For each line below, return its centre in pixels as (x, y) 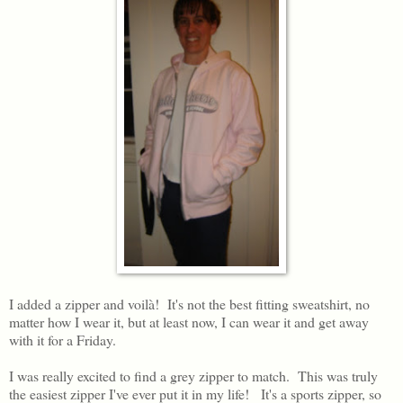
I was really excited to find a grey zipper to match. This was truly (193, 375)
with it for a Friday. (63, 339)
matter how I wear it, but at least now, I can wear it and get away (189, 321)
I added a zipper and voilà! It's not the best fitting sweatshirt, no (189, 303)
